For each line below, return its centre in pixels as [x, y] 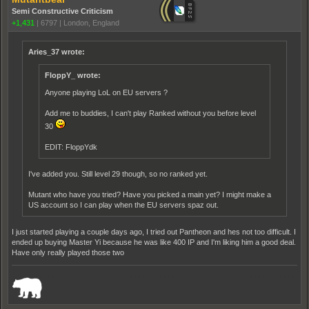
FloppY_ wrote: [73, 75]
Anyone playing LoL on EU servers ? [106, 92]
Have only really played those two [68, 252]
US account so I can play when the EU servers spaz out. [123, 205]
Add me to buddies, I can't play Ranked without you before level [150, 113]
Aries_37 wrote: [57, 52]
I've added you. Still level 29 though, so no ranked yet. [118, 174]
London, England [91, 23]
